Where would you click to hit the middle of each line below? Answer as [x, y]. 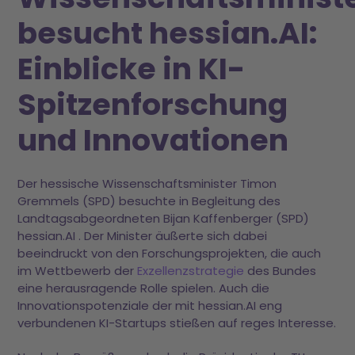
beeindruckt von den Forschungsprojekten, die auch [170, 254]
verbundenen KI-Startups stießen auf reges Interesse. [177, 323]
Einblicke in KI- [132, 68]
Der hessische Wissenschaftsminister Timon [147, 184]
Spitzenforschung [153, 104]
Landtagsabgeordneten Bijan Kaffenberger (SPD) [164, 219]
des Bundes [281, 271]
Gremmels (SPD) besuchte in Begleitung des [149, 201]
